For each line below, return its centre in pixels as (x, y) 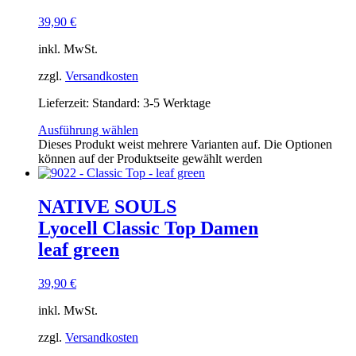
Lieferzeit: (65, 103)
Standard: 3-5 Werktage (151, 103)
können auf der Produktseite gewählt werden (150, 159)
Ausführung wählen (88, 130)
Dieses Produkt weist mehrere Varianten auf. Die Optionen (185, 145)
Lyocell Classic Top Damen (148, 228)
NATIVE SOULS (107, 207)
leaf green (79, 250)
